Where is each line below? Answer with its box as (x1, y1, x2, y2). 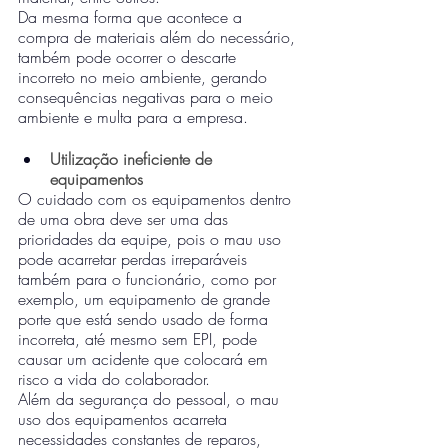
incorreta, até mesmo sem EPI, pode (18, 328, 262, 350)
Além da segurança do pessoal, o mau (18, 388, 284, 410)
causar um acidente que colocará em (18, 348, 273, 370)
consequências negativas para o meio (18, 86, 278, 108)
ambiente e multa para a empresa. (18, 106, 248, 128)
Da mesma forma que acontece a (18, 6, 247, 28)
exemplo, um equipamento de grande (18, 288, 275, 310)
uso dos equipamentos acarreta (18, 408, 232, 430)
